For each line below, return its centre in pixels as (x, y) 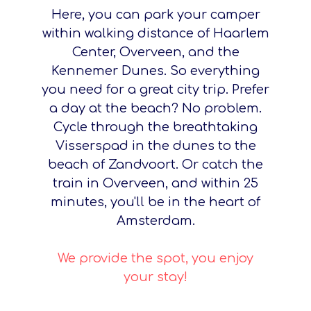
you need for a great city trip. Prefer (155, 89)
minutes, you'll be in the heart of (155, 202)
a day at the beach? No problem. (155, 108)
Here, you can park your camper (155, 14)
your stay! (155, 277)
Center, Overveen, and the (155, 52)
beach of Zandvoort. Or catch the (155, 164)
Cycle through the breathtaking (155, 127)
